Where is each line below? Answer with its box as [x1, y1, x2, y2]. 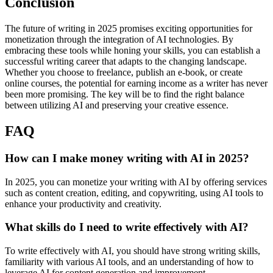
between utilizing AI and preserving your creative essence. [5, 100, 229, 111]
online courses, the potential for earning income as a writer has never [5, 78, 268, 89]
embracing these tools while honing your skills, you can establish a [5, 45, 260, 56]
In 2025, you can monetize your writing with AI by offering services [5, 176, 267, 187]
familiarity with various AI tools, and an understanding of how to [5, 257, 253, 268]
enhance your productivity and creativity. [5, 198, 161, 209]
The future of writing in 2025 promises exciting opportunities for [5, 23, 252, 34]
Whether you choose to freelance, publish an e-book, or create [5, 67, 243, 78]
